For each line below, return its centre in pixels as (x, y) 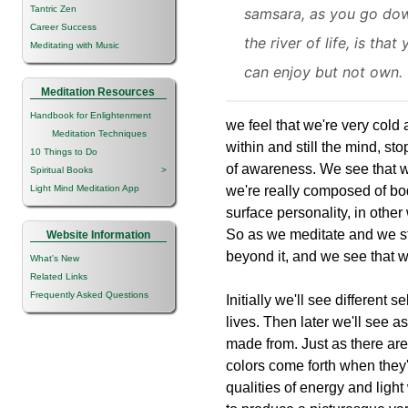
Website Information (98, 235)
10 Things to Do (64, 151)
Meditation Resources (98, 92)
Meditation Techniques (88, 133)
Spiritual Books (61, 169)
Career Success (63, 26)
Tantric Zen (53, 8)
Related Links (59, 276)
